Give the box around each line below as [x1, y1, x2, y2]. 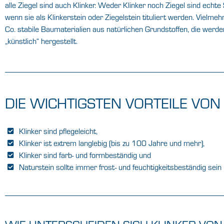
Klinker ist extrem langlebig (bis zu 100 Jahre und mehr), [18, 137, 204, 148]
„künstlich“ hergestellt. [5, 36, 77, 46]
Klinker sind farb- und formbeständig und [18, 149, 151, 160]
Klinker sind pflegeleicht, [18, 125, 97, 136]
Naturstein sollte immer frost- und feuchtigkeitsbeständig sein [18, 161, 221, 172]
